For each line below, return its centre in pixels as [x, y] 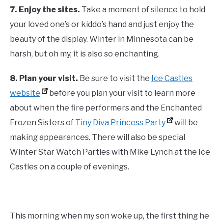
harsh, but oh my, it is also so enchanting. [85, 54]
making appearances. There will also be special [97, 137]
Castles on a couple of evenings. [69, 167]
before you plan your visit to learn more [122, 93]
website [25, 93]
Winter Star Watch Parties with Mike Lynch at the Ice [110, 152]
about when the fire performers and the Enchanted [106, 108]
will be [185, 123]
